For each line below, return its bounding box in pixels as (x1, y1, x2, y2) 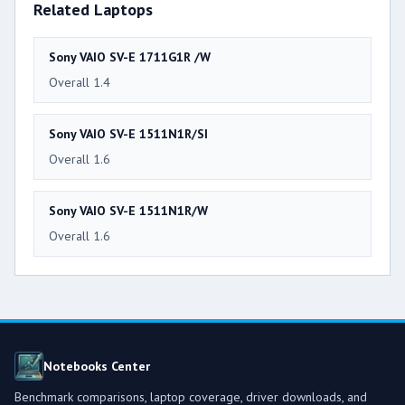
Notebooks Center (43, 357, 150, 374)
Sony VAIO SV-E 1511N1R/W (49, 202, 208, 219)
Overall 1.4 (49, 73, 110, 90)
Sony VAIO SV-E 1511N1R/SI (49, 125, 208, 142)
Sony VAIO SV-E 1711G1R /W (49, 48, 211, 65)
